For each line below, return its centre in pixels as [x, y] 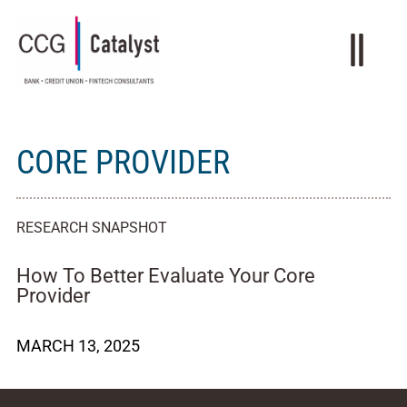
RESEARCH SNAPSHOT [92, 228]
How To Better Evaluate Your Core [166, 276]
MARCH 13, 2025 [78, 346]
